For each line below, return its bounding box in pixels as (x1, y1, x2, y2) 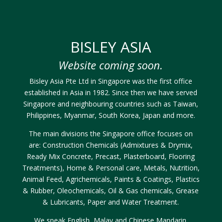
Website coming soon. (58, 57, 164, 72)
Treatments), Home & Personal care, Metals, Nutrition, (22, 163, 200, 172)
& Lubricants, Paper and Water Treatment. (43, 197, 179, 207)
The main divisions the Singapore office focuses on (29, 129, 193, 138)
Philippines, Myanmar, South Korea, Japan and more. (26, 111, 196, 120)
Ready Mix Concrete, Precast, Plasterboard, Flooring (27, 152, 195, 161)
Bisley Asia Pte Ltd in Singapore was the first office (29, 76, 193, 86)
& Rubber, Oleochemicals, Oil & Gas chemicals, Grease (23, 186, 199, 195)
